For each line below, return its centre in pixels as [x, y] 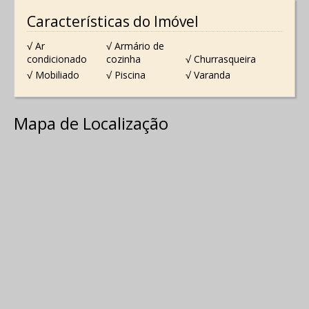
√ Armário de [135, 46]
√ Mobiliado [53, 75]
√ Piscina [126, 75]
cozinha [123, 59]
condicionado [57, 59]
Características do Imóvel [112, 22]
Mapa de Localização [91, 123]
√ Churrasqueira [221, 59]
